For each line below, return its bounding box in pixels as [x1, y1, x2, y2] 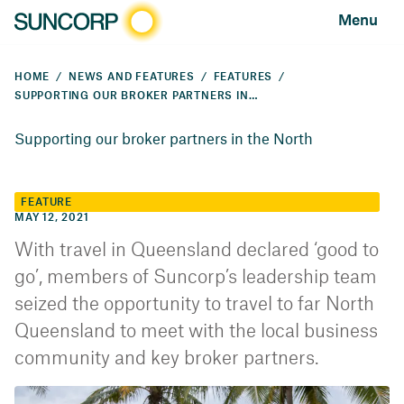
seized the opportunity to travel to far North [14, 296, 374, 315]
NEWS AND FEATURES [69, 72, 195, 82]
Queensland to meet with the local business [14, 323, 378, 342]
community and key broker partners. [14, 350, 319, 369]
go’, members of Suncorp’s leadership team [14, 269, 377, 288]
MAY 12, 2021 [14, 213, 89, 224]
